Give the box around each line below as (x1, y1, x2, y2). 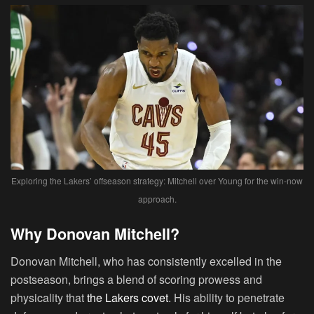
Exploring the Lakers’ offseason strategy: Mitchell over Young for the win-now (11, 175, 303, 187)
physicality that (11, 289, 87, 306)
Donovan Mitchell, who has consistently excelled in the (11, 252, 282, 269)
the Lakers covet (87, 289, 168, 306)
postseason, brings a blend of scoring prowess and (11, 271, 262, 287)
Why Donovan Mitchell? (11, 222, 179, 245)
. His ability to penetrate (168, 289, 285, 306)
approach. (137, 193, 177, 205)
